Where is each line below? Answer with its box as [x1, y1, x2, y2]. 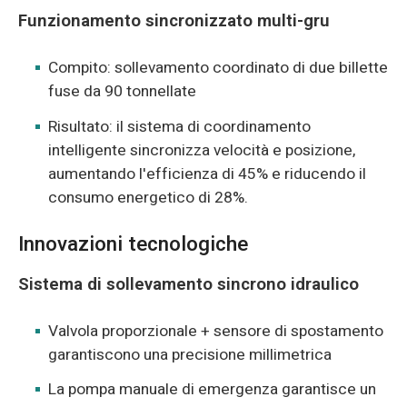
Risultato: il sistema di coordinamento [48, 114, 312, 138]
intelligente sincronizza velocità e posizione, [48, 138, 356, 162]
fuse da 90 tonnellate [48, 80, 197, 104]
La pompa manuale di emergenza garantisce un [48, 378, 377, 402]
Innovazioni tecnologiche [17, 229, 248, 259]
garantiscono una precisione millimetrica [48, 343, 333, 367]
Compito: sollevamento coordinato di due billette [48, 56, 389, 80]
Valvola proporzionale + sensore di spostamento [48, 320, 384, 343]
